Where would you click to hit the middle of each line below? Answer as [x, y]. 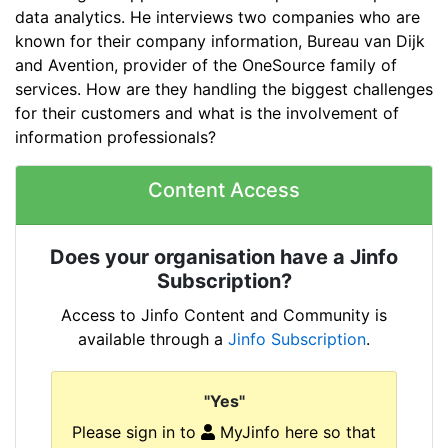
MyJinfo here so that [295, 432]
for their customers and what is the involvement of [207, 113]
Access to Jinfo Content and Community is [224, 314]
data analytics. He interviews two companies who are [217, 17]
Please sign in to [136, 432]
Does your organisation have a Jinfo [224, 256]
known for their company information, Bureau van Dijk [220, 41]
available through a [153, 338]
